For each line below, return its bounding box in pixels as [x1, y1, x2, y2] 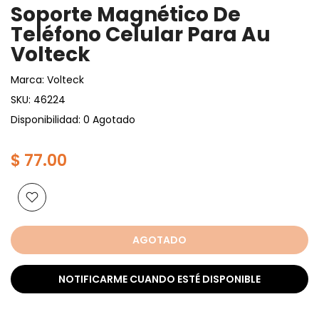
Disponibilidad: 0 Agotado [11, 112, 135, 127]
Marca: [11, 72, 47, 87]
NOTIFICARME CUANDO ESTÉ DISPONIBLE [58, 271, 261, 286]
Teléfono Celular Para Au [11, 20, 271, 48]
